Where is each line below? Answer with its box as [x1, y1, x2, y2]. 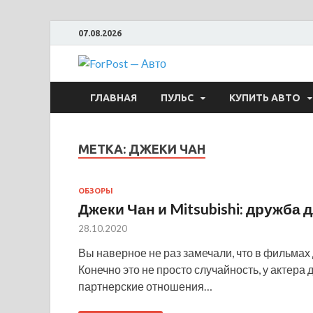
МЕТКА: [78, 142, 129, 156]
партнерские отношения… [78, 279, 212, 293]
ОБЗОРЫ [78, 186, 113, 195]
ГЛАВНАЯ [90, 92, 137, 103]
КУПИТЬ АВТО [229, 92, 300, 103]
